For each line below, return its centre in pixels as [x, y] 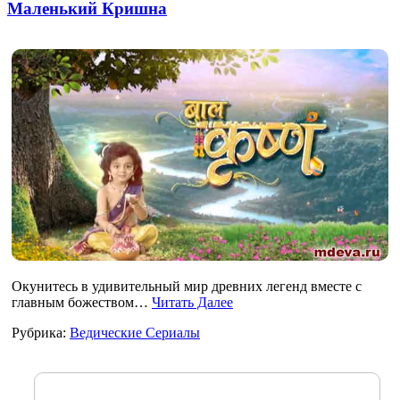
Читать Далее [192, 302]
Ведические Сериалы [135, 332]
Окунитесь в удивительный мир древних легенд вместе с [187, 286]
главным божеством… [82, 302]
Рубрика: [41, 332]
